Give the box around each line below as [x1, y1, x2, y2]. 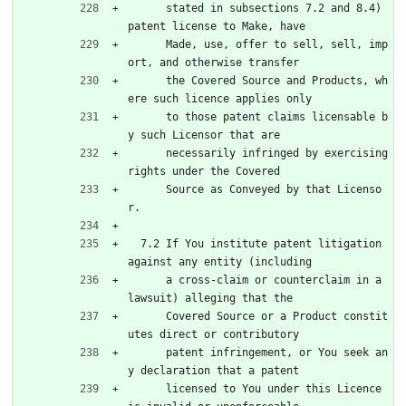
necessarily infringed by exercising [128, 146, 166, 159]
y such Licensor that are [128, 128, 280, 141]
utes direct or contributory [128, 327, 299, 341]
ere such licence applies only [128, 92, 312, 105]
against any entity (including [128, 255, 312, 268]
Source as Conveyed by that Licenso [128, 182, 166, 196]
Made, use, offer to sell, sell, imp [128, 37, 166, 51]
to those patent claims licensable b [128, 110, 166, 123]
